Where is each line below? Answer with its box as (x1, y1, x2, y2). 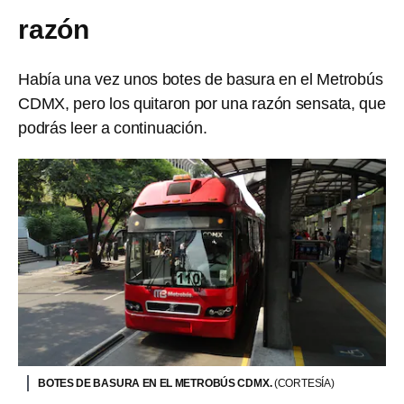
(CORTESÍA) (273, 376, 335, 390)
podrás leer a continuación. (18, 119, 207, 137)
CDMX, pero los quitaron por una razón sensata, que (18, 95, 386, 113)
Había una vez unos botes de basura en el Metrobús (18, 70, 383, 88)
